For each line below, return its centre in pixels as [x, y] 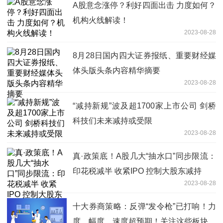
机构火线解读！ [101, 20]
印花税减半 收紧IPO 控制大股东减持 [137, 171]
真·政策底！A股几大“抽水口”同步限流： [144, 156]
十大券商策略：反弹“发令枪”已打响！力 [144, 206]
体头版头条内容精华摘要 [116, 70]
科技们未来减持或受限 [112, 120]
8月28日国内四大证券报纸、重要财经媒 [144, 55]
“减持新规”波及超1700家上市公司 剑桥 [144, 106]
